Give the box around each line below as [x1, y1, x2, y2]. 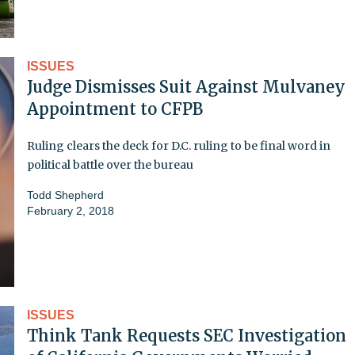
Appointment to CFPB [27, 98, 203, 119]
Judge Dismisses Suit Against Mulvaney [27, 76, 345, 97]
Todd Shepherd [27, 188, 104, 201]
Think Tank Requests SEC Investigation [27, 325, 346, 345]
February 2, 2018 [27, 204, 114, 217]
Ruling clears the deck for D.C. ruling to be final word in [27, 138, 330, 153]
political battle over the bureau [27, 157, 193, 172]
